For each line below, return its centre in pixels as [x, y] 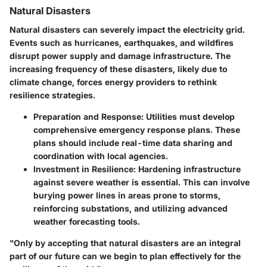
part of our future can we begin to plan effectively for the [125, 256]
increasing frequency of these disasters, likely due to [118, 69]
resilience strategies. [52, 95]
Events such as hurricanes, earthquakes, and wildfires [122, 43]
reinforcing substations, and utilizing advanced [131, 209]
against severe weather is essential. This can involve [142, 182]
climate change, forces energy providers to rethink [113, 82]
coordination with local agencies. [101, 156]
